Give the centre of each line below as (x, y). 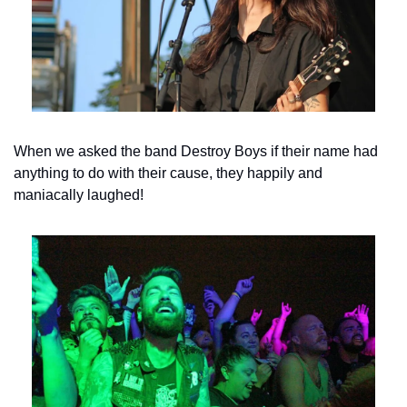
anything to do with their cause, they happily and (168, 174)
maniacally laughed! (79, 195)
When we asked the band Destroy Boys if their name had (196, 152)
